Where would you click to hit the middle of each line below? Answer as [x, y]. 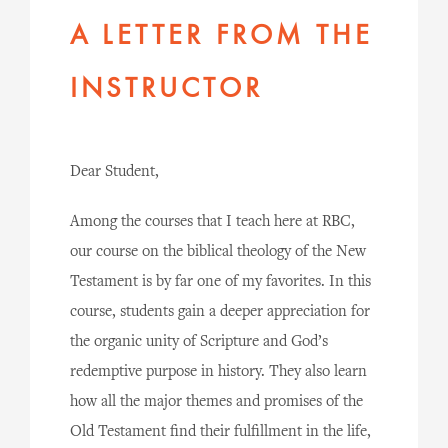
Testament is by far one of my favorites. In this [220, 282]
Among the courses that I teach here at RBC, [212, 222]
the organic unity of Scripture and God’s [199, 342]
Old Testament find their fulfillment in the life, [220, 432]
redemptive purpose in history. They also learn [218, 372]
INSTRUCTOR [166, 90]
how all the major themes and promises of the [216, 402]
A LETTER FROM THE [222, 37]
